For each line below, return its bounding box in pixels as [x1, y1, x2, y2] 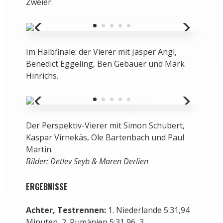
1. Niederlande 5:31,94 [106, 205, 190, 216]
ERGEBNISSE [25, 181, 68, 193]
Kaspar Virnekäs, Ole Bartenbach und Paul [25, 132, 184, 143]
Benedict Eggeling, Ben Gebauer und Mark [25, 58, 185, 70]
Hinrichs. [25, 70, 58, 82]
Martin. [25, 144, 53, 155]
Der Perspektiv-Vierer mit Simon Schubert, [25, 120, 185, 131]
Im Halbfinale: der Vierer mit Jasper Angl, [25, 46, 177, 58]
